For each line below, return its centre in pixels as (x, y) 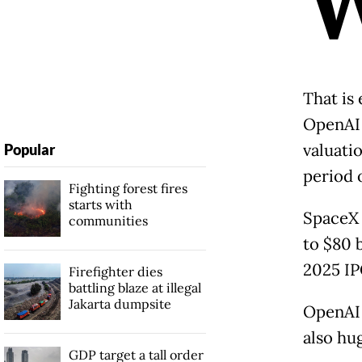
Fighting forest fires (128, 189)
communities (108, 221)
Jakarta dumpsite (120, 304)
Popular (29, 150)
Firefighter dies (115, 272)
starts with (100, 205)
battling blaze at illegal (135, 288)
